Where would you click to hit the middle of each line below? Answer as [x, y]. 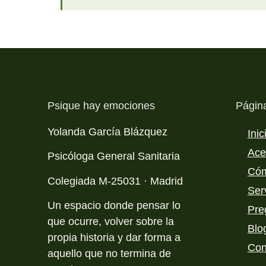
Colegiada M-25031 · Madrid [115, 181]
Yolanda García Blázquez [107, 132]
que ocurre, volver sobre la [111, 222]
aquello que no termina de [109, 254]
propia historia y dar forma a [114, 238]
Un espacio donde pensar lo [114, 206]
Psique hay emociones [101, 105]
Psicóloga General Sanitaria [114, 156]
